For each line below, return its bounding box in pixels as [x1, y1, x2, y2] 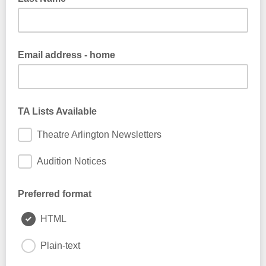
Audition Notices [37, 156, 106, 166]
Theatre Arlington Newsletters [37, 129, 161, 140]
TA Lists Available [18, 106, 97, 116]
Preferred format [18, 189, 91, 199]
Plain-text [40, 240, 80, 251]
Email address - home [18, 50, 115, 60]
